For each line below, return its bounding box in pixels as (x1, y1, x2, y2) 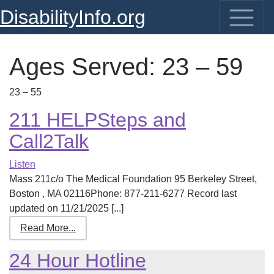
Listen (9, 159, 35, 169)
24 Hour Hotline (9, 250, 146, 272)
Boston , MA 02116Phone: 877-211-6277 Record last (9, 188, 237, 199)
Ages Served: (9, 53, 162, 80)
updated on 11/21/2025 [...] (9, 203, 124, 213)
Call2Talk (9, 130, 89, 152)
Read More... (20, 223, 76, 233)
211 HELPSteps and (9, 109, 186, 131)
